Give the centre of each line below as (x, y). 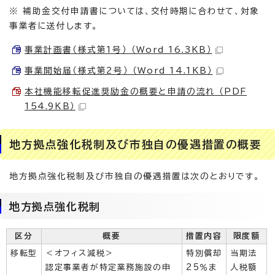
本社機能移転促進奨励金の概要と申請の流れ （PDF (136, 91)
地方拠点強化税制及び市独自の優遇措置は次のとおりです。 (135, 176)
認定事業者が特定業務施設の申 (108, 267)
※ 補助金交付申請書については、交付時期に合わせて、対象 (134, 11)
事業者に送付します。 (54, 26)
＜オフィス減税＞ (80, 253)
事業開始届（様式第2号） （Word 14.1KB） (119, 71)
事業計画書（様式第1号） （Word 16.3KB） (118, 50)
